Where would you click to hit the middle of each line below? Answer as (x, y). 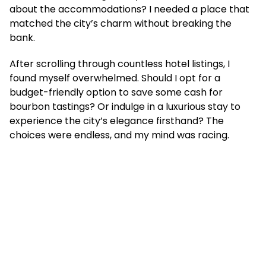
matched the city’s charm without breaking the (121, 23)
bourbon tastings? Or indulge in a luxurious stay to (125, 107)
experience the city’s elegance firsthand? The (117, 121)
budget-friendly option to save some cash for (116, 92)
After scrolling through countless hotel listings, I (120, 64)
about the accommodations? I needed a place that (129, 9)
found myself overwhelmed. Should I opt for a (115, 78)
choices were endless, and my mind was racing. (119, 135)
